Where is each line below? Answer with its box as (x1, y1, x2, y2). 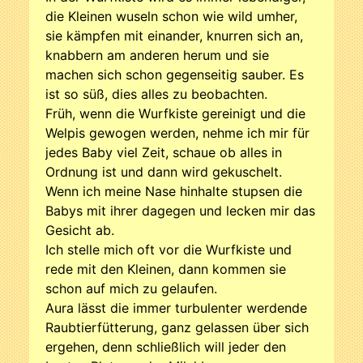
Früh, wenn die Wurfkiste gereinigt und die (45, 105, 305, 122)
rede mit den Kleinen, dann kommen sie (45, 260, 286, 277)
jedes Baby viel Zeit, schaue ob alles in (45, 143, 282, 160)
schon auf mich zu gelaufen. (45, 280, 217, 297)
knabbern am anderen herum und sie (45, 46, 269, 63)
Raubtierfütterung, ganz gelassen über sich (45, 318, 309, 335)
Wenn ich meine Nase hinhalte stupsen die (45, 182, 302, 199)
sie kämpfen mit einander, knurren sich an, (45, 27, 303, 44)
